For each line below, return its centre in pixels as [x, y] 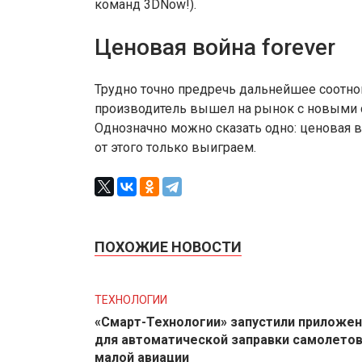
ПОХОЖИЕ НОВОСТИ [168, 246]
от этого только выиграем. [175, 147]
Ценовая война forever [215, 48]
